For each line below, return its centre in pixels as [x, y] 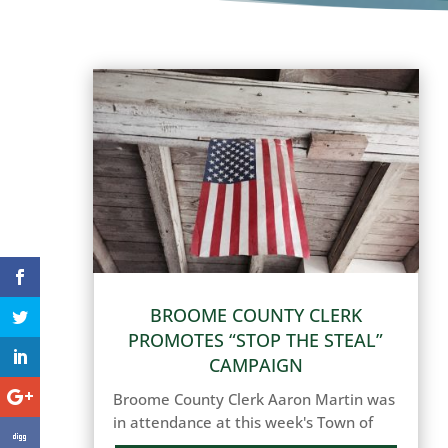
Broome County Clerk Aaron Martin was [254, 398]
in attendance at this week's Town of [243, 421]
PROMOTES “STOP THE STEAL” [256, 339]
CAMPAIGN [255, 364]
